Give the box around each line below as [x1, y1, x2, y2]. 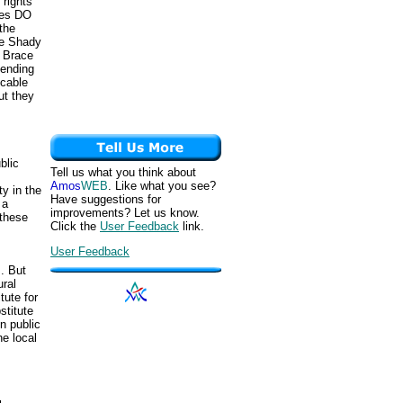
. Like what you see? [108, 179, 216, 193]
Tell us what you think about [50, 166, 196, 179]
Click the [50, 219, 100, 233]
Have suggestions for [50, 193, 161, 206]
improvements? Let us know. [50, 206, 200, 219]
